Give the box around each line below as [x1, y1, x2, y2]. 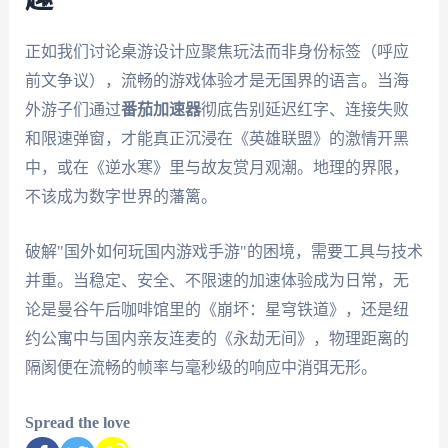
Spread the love [24, 413, 130, 431]
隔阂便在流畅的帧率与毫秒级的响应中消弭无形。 [24, 358, 377, 376]
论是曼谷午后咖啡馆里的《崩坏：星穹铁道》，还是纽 [24, 300, 409, 318]
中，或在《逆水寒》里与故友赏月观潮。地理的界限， [24, 159, 409, 177]
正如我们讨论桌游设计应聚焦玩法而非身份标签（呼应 [24, 43, 409, 61]
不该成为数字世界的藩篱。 [24, 188, 217, 206]
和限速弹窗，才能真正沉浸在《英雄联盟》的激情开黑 [24, 130, 409, 148]
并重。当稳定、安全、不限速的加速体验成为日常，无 [24, 271, 409, 289]
